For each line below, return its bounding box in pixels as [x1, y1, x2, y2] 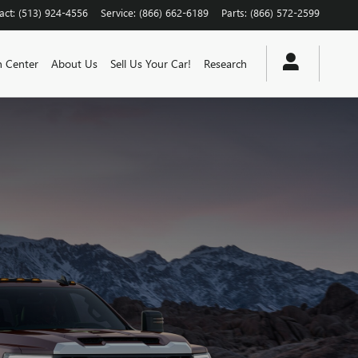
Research [204, 55, 247, 71]
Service [101, 6, 133, 19]
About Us [51, 55, 97, 71]
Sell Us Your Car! [110, 55, 191, 71]
